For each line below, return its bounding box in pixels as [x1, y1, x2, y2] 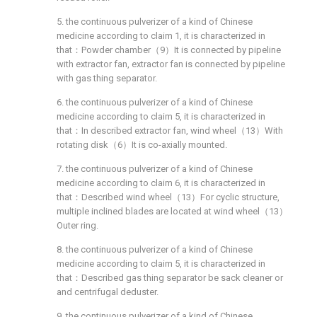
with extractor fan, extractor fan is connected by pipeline [57, 59, 285, 69]
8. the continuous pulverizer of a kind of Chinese [57, 244, 253, 255]
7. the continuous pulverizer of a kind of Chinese [57, 163, 253, 174]
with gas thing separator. [57, 73, 157, 83]
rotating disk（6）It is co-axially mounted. [57, 139, 227, 150]
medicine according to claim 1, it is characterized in [57, 30, 265, 41]
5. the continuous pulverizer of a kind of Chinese [57, 16, 253, 27]
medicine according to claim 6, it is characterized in [57, 178, 265, 188]
